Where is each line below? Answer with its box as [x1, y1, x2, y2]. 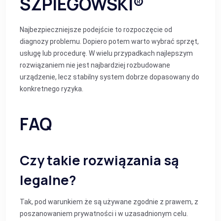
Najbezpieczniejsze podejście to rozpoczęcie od [20, 26, 172, 34]
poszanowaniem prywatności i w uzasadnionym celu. [20, 210, 188, 218]
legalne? [20, 171, 76, 189]
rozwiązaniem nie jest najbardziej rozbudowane [20, 61, 170, 69]
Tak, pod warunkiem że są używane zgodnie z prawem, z [20, 198, 198, 206]
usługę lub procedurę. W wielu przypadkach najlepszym [20, 49, 193, 57]
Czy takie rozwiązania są [20, 151, 179, 169]
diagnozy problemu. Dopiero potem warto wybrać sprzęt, [20, 37, 199, 45]
